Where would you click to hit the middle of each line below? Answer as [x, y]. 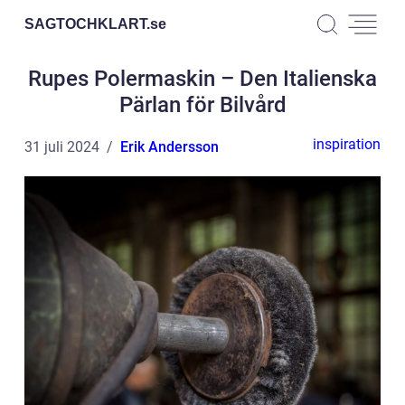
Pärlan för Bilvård [202, 105]
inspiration [347, 144]
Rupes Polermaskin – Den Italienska [202, 79]
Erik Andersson [170, 147]
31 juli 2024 [62, 147]
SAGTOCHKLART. [87, 24]
